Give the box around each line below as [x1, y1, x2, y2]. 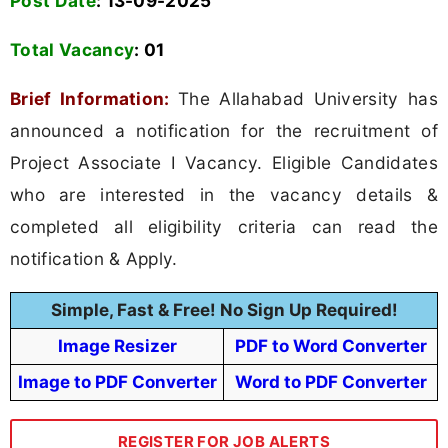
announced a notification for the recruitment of [10, 120, 438, 142]
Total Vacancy [10, 39, 135, 61]
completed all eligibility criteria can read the [10, 216, 438, 238]
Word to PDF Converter [234, 372, 427, 393]
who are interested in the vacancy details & [10, 184, 438, 206]
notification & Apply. [10, 248, 178, 270]
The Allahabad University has [178, 88, 438, 110]
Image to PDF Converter [17, 372, 217, 393]
